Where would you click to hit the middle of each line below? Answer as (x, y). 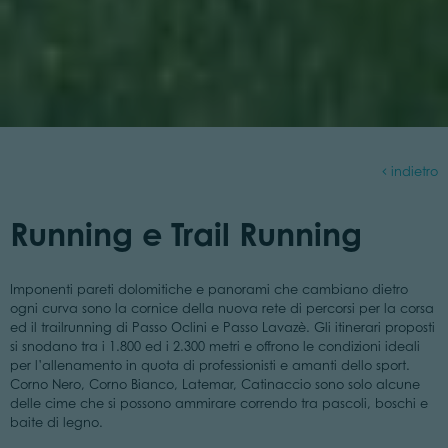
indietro (413, 171)
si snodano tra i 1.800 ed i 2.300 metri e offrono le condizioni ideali (214, 346)
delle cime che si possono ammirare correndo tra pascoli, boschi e (218, 403)
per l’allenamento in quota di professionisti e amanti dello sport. (209, 365)
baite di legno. (56, 422)
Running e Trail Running (185, 233)
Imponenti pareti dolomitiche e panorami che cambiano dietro (208, 289)
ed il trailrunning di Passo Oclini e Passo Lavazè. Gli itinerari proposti (222, 327)
